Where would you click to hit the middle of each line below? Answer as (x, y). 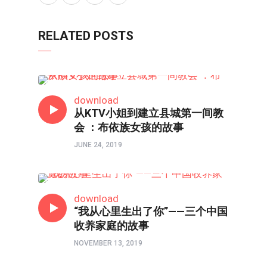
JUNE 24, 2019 (98, 145)
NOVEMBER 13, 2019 (108, 243)
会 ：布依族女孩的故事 (129, 127)
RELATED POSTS (86, 36)
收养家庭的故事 (111, 226)
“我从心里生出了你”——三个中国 (151, 211)
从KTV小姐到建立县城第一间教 (149, 113)
